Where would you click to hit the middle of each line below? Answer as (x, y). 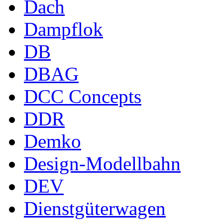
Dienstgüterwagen (95, 208)
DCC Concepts (83, 96)
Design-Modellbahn (102, 163)
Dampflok (63, 29)
